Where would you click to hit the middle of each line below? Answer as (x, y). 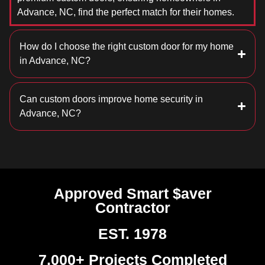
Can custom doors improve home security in (111, 99)
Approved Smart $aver (132, 193)
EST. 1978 (132, 233)
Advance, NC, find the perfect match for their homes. (126, 12)
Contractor (132, 207)
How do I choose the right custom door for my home (127, 47)
